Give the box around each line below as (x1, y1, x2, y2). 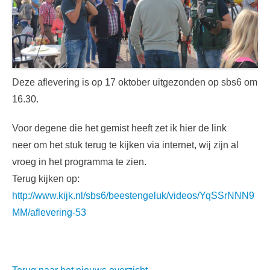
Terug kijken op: (12, 173, 80, 184)
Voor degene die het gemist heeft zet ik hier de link (12, 122, 227, 133)
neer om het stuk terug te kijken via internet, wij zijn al (12, 139, 239, 150)
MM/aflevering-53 (12, 207, 86, 218)
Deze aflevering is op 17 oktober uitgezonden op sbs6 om (12, 77, 257, 87)
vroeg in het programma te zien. (12, 156, 146, 167)
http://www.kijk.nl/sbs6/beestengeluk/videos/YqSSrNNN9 (12, 190, 254, 201)
